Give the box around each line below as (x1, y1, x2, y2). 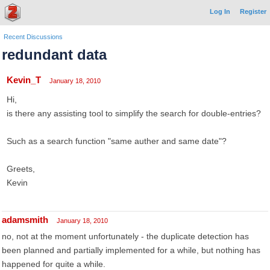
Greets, (7, 164, 35, 174)
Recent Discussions (4, 33, 63, 40)
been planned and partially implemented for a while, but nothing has (2, 245, 260, 255)
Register (240, 8, 266, 15)
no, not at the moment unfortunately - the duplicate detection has (2, 231, 249, 241)
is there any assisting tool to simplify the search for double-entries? (7, 108, 261, 118)
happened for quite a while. (2, 259, 105, 269)
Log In (210, 8, 230, 15)
